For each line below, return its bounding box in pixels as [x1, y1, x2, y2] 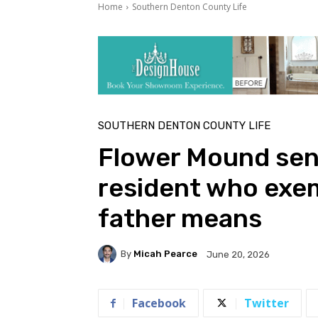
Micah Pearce [133, 248, 197, 260]
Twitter [244, 295, 289, 311]
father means [98, 202, 262, 234]
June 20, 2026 [207, 248, 270, 260]
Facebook [132, 295, 186, 311]
